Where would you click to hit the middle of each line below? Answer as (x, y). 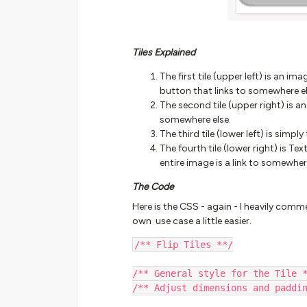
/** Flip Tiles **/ (184, 245)
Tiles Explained (164, 52)
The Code (153, 187)
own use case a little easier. (192, 221)
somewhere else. (195, 120)
